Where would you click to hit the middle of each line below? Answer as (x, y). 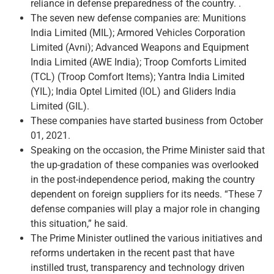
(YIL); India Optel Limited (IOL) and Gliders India (133, 91)
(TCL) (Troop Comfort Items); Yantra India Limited (138, 76)
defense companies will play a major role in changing (145, 209)
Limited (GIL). (60, 106)
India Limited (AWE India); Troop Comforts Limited (139, 62)
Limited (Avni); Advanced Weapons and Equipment (140, 47)
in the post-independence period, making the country (143, 179)
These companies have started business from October (147, 120)
